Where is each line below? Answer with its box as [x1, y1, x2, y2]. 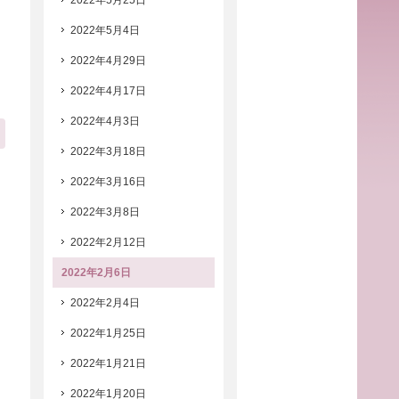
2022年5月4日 [70, 24, 140, 37]
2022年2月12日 [70, 236, 146, 248]
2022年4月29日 [70, 54, 146, 67]
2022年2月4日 [70, 297, 140, 309]
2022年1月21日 [70, 357, 146, 370]
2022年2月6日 [61, 266, 131, 279]
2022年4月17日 [70, 85, 146, 97]
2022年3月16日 [70, 175, 146, 188]
